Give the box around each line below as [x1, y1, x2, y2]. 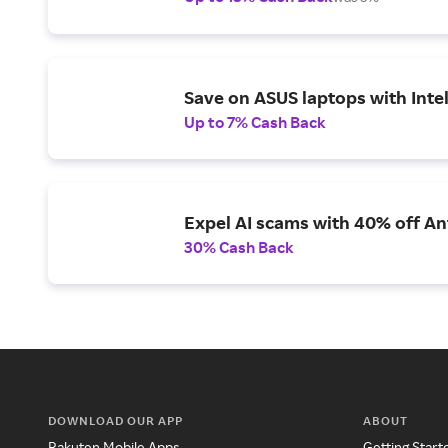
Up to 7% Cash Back [184, 111, 326, 132]
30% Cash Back [184, 236, 294, 257]
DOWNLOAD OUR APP [48, 413, 183, 429]
